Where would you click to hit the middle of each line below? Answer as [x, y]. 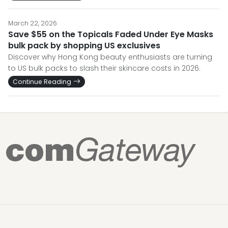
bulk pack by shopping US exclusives [84, 46]
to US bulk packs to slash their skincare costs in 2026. [104, 68]
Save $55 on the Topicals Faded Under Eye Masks [111, 34]
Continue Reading [42, 82]
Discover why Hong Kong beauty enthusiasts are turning [110, 57]
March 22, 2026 [33, 23]
